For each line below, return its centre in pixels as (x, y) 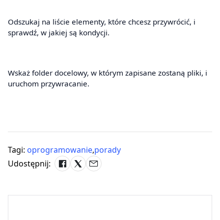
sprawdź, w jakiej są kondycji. (59, 32)
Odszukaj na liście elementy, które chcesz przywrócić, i (102, 21)
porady (108, 150)
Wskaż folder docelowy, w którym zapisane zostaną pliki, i (108, 72)
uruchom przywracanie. (49, 83)
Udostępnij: (29, 163)
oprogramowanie (60, 150)
